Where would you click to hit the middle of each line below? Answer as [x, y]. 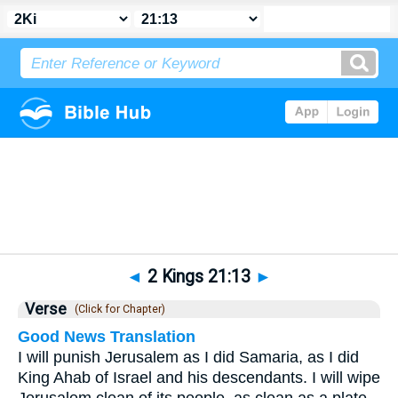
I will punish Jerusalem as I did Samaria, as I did [188, 357]
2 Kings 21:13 [199, 277]
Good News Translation [107, 337]
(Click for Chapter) [117, 309]
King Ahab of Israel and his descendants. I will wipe [199, 378]
